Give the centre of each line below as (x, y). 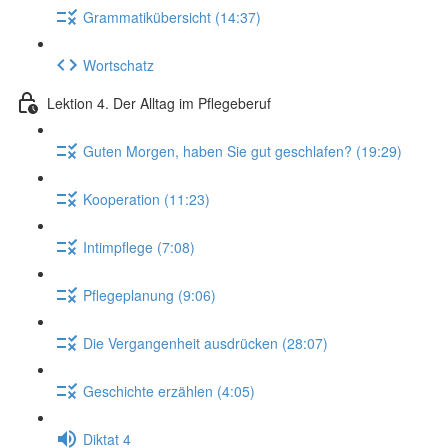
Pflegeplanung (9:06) (149, 294)
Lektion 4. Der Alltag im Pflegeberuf (159, 102)
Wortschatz (118, 64)
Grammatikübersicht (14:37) (172, 16)
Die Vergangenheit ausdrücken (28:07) (205, 342)
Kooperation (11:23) (146, 198)
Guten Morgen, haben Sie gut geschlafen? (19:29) (242, 150)
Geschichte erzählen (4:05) (169, 390)
